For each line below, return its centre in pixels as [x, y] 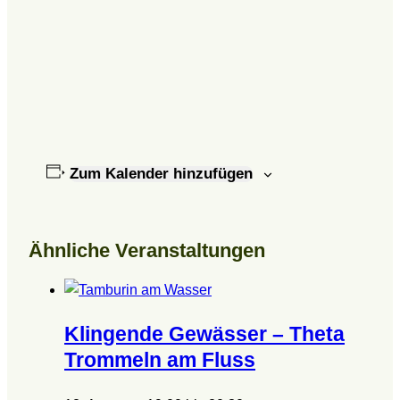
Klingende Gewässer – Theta [204, 334]
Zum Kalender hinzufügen [161, 173]
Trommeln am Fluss [160, 360]
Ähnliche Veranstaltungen [147, 251]
